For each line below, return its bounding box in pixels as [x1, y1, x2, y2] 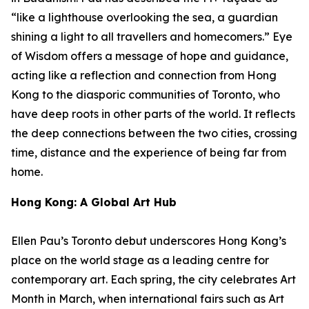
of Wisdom [11, 49, 68, 63]
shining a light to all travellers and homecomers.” [11, 30, 270, 43]
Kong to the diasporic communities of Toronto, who [11, 88, 280, 101]
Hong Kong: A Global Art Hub [11, 195, 177, 209]
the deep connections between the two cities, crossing [11, 126, 297, 140]
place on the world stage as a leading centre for [11, 253, 269, 267]
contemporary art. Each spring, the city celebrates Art [11, 272, 296, 286]
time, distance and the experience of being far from [11, 146, 286, 159]
